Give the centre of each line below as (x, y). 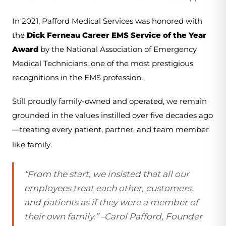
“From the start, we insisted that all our (107, 174)
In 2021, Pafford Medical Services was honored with (107, 21)
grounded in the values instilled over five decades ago (112, 115)
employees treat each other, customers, (109, 188)
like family (31, 145)
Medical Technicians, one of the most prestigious (103, 63)
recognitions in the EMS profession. (77, 77)
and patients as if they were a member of (111, 202)
